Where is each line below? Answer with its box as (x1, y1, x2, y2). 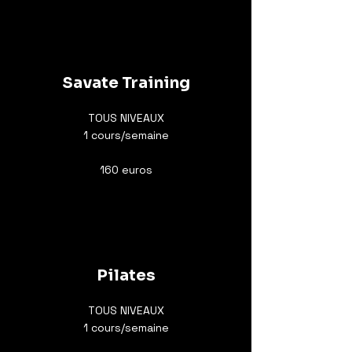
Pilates (96, 266, 156, 285)
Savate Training (61, 73, 190, 93)
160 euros (99, 163, 152, 177)
